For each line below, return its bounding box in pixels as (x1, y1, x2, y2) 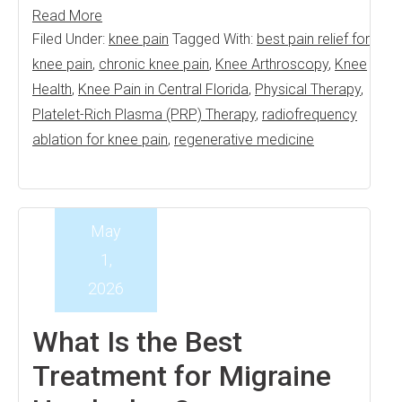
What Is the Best (32, 325, 242, 359)
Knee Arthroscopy (215, 56, 328, 73)
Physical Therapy (255, 81, 361, 98)
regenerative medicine (174, 131, 314, 148)
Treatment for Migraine (32, 359, 331, 393)
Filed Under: (32, 31, 109, 48)
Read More (32, 7, 102, 24)
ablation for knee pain (32, 131, 168, 148)
